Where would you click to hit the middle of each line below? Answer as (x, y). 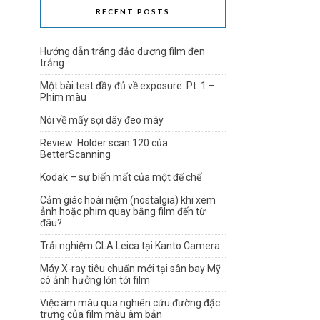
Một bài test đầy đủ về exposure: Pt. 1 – (127, 86)
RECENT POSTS (133, 11)
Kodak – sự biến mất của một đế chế (121, 177)
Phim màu (63, 97)
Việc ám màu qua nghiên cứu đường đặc (130, 303)
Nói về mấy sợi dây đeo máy (102, 120)
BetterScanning (75, 154)
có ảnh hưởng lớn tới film (95, 280)
